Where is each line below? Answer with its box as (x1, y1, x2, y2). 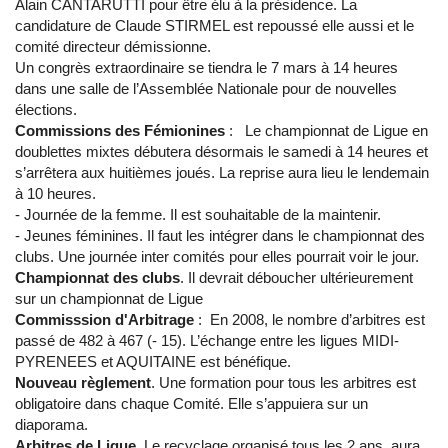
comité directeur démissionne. (15, 38, 215, 56)
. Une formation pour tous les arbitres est (151, 374, 416, 392)
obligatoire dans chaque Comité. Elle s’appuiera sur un (15, 395, 368, 413)
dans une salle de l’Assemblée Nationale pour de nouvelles (15, 80, 397, 98)
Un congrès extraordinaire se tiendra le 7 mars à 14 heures (15, 59, 398, 77)
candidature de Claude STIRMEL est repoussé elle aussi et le (15, 17, 414, 35)
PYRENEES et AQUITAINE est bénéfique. (15, 353, 295, 371)
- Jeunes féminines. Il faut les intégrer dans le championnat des (15, 227, 425, 245)
